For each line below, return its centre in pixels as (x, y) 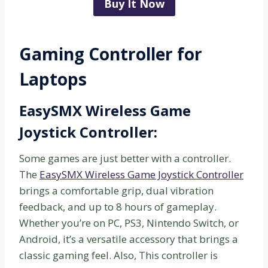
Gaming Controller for (111, 54)
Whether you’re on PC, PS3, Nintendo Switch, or (129, 223)
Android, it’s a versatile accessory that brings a (129, 239)
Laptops (53, 79)
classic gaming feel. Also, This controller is (118, 255)
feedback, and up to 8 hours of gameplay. (118, 207)
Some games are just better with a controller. (125, 159)
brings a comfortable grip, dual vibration (116, 191)
